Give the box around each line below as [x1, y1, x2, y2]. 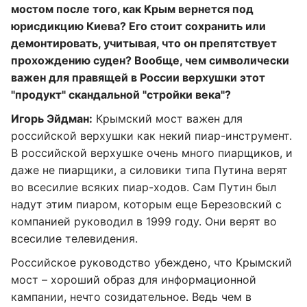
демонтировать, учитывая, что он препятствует [11, 36, 277, 50]
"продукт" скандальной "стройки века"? [11, 88, 231, 101]
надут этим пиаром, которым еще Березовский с [11, 197, 282, 211]
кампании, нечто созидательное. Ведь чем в [11, 290, 251, 304]
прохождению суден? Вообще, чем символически [11, 53, 289, 67]
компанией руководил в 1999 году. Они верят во [11, 214, 277, 228]
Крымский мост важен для [93, 112, 243, 125]
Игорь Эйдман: [11, 112, 93, 125]
